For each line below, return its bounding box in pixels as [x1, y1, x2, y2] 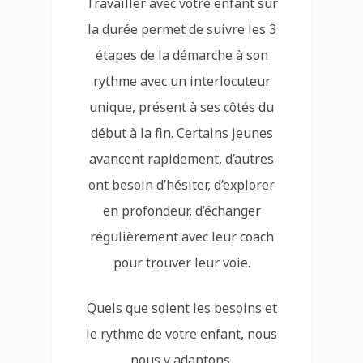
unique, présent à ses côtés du [89, 97, 274, 116]
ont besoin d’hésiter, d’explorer [88, 175, 275, 194]
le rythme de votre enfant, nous [86, 324, 277, 343]
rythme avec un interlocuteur [92, 71, 271, 90]
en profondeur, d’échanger [102, 201, 261, 220]
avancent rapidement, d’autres [89, 149, 274, 168]
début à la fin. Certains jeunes [90, 123, 273, 142]
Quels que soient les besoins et [86, 298, 277, 317]
